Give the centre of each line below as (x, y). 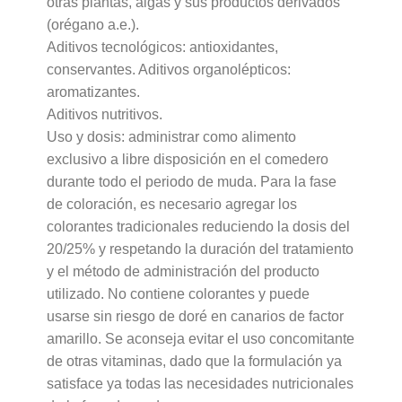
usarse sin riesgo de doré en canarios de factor (195, 316)
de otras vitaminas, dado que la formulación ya (194, 361)
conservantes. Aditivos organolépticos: (168, 69)
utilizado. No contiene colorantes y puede (178, 293)
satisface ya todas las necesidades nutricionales (200, 383)
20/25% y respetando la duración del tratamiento (200, 249)
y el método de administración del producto (183, 271)
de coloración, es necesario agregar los (171, 204)
